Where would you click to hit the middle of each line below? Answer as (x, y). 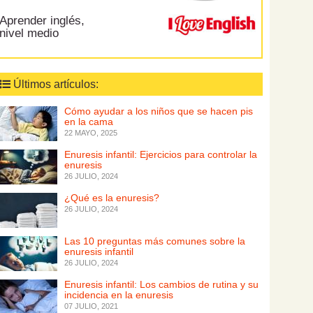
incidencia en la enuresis (119, 295)
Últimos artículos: (55, 84)
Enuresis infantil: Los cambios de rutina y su (162, 284)
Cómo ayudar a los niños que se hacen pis (159, 111)
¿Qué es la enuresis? (112, 198)
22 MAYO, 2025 (91, 133)
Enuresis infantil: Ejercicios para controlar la (161, 154)
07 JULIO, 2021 (92, 306)
